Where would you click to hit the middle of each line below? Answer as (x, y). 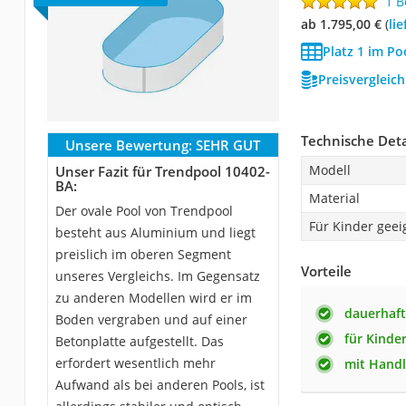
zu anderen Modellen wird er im (153, 297)
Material (334, 198)
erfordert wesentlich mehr (135, 362)
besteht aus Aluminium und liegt (155, 232)
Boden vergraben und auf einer (151, 319)
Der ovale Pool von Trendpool (144, 210)
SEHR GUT (228, 145)
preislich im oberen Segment (143, 254)
